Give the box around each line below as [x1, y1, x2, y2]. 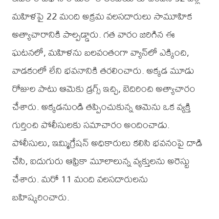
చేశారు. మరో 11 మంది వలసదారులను [12, 169, 148, 189]
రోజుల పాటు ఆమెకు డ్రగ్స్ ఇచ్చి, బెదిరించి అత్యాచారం [12, 79, 195, 98]
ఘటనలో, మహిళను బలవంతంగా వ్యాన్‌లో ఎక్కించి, [12, 43, 189, 62]
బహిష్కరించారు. [12, 187, 69, 207]
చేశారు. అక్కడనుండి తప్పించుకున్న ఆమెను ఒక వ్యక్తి [12, 97, 191, 116]
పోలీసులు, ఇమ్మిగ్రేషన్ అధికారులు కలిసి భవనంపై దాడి [12, 133, 202, 153]
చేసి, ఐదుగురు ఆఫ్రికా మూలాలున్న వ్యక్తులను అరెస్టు [12, 151, 190, 171]
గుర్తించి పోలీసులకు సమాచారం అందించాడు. [12, 115, 170, 134]
